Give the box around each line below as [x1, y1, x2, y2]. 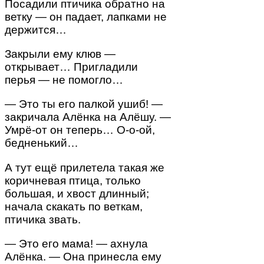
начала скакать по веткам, [5, 200, 143, 213]
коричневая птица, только [5, 174, 141, 187]
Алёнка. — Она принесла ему [5, 250, 161, 263]
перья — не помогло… [5, 74, 123, 87]
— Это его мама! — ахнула [5, 237, 148, 250]
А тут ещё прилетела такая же [5, 161, 164, 174]
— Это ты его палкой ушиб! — [5, 98, 163, 111]
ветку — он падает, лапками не [5, 11, 167, 24]
